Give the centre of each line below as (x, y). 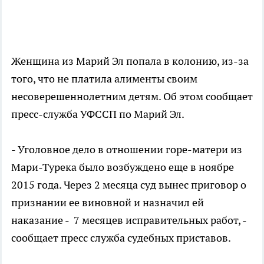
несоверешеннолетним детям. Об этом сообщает (132, 97)
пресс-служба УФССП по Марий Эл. (98, 114)
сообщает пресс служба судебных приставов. (121, 238)
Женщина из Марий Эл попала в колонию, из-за (130, 61)
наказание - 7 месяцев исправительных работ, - (129, 220)
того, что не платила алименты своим (104, 79)
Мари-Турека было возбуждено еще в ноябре (123, 167)
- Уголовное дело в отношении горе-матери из (127, 150)
